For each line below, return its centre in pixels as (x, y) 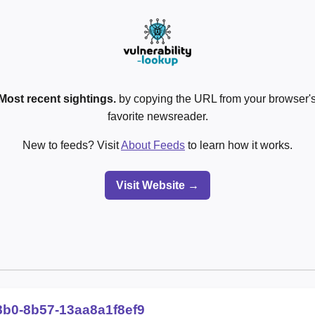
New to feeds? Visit (72, 145)
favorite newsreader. (157, 116)
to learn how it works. (239, 145)
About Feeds (153, 145)
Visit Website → (157, 185)
